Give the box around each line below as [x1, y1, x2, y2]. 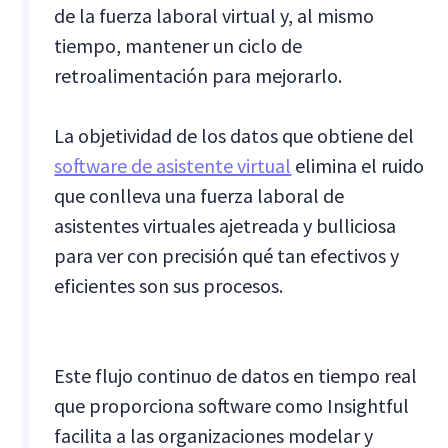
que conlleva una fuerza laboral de [54, 182, 345, 208]
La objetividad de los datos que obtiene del [54, 122, 415, 148]
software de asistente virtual [54, 152, 292, 178]
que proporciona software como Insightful [54, 392, 410, 418]
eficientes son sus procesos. [54, 272, 284, 298]
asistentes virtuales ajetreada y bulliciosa [54, 212, 397, 238]
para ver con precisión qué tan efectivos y [54, 242, 400, 268]
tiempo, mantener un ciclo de [54, 32, 303, 58]
